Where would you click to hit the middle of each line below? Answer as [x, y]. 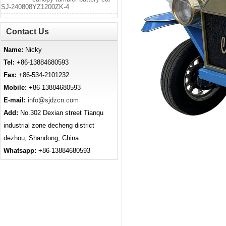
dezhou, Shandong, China [41, 138]
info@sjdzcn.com [53, 100]
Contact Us [27, 31]
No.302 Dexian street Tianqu [61, 112]
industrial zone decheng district [49, 125]
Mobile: [15, 87]
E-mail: [16, 100]
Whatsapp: [20, 150]
